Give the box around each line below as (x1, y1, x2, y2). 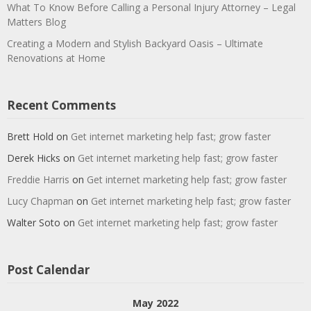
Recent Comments (7, 97, 116, 113)
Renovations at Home (7, 51, 106, 65)
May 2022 (133, 296, 178, 310)
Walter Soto (7, 216, 60, 229)
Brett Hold (7, 130, 53, 143)
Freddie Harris (7, 173, 69, 186)
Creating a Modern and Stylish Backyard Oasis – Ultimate (7, 37, 263, 50)
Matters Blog (7, 15, 66, 28)
